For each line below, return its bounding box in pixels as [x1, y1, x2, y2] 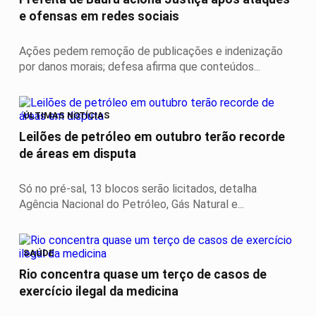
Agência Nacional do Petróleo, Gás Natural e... [19, 197, 244, 211]
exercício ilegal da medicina [19, 284, 178, 298]
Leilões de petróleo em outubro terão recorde [19, 129, 285, 144]
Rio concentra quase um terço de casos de [19, 267, 267, 281]
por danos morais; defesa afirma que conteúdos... [19, 59, 260, 73]
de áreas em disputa [19, 146, 136, 161]
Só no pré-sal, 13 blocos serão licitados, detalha [19, 181, 257, 195]
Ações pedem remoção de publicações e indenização [19, 44, 283, 58]
